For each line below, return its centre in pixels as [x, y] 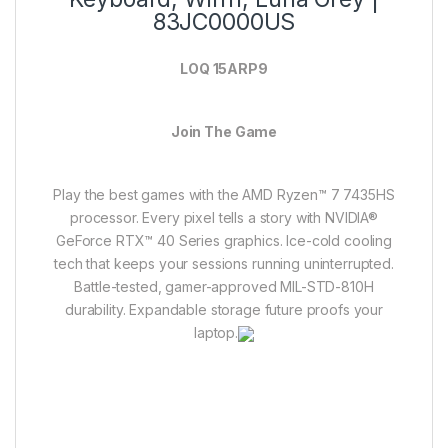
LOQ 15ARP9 [224, 68]
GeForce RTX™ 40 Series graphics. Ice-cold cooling [224, 240]
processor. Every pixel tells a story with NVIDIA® [224, 217]
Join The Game [224, 131]
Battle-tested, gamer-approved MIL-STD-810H [224, 286]
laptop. [216, 332]
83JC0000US [224, 21]
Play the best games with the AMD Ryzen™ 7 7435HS [224, 194]
